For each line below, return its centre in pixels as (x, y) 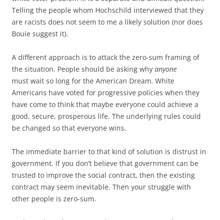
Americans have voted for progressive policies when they (106, 93)
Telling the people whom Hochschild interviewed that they (108, 10)
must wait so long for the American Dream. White (93, 81)
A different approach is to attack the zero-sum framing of (106, 57)
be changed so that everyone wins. (69, 128)
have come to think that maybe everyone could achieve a (105, 104)
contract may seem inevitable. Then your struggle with (101, 187)
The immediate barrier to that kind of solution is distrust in (109, 151)
